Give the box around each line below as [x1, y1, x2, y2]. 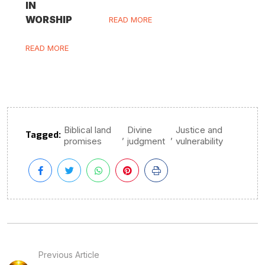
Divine [127, 124, 153, 135]
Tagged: [25, 128, 61, 141]
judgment [127, 135, 166, 147]
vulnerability [175, 135, 223, 147]
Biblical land [64, 124, 111, 135]
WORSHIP [25, 13, 72, 25]
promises [64, 135, 102, 147]
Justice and [175, 124, 222, 135]
